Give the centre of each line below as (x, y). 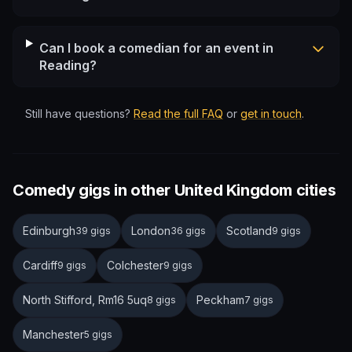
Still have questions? (78, 114)
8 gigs (161, 300)
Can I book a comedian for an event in (156, 48)
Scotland (249, 231)
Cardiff (40, 265)
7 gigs (259, 300)
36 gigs (188, 231)
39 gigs (93, 231)
